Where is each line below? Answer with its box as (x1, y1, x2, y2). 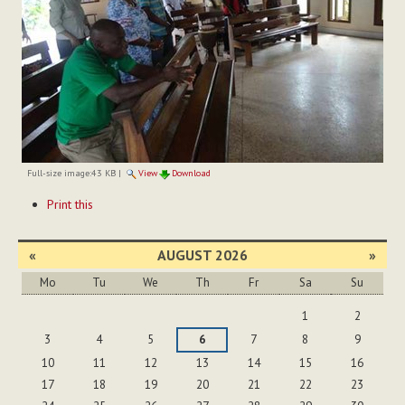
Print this (46, 196, 93, 213)
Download (171, 167, 211, 180)
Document (20, 183, 75, 200)
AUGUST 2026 (157, 246, 248, 265)
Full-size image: (26, 167, 91, 180)
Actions (20, 202, 59, 219)
